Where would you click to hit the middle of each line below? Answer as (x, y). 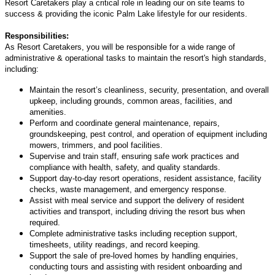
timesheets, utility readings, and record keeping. (115, 244)
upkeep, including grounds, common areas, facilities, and (131, 101)
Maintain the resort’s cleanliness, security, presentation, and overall (149, 90)
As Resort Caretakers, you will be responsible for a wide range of (120, 47)
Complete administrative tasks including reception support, (134, 233)
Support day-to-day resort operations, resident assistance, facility (145, 178)
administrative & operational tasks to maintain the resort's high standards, (136, 58)
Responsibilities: (37, 36)
